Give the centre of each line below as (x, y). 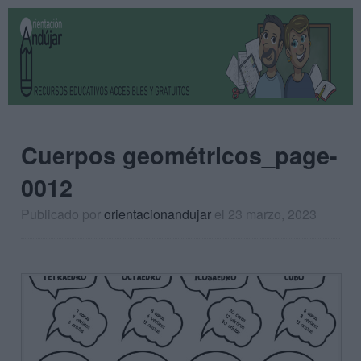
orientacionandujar (158, 214)
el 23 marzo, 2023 (266, 214)
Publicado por (62, 214)
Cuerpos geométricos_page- (179, 155)
